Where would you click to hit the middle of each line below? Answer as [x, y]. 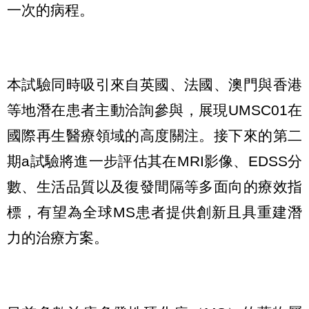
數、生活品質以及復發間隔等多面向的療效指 [154, 187]
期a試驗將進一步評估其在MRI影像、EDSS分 [154, 161]
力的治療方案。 [58, 238]
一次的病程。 [50, 10]
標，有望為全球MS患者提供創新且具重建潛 [154, 212]
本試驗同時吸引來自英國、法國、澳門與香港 [154, 85]
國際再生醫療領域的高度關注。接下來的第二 [154, 136]
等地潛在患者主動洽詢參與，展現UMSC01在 [154, 110]
